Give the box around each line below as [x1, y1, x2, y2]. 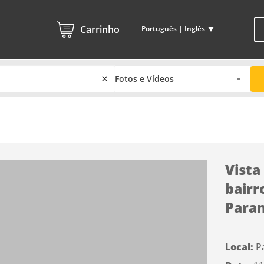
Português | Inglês [141, 24, 205, 34]
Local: [225, 240, 256, 253]
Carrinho [80, 23, 120, 36]
